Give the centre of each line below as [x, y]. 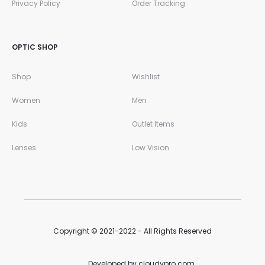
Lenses [24, 148]
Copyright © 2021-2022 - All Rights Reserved [132, 231]
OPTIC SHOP [35, 47]
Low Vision [150, 148]
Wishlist [146, 77]
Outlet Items [153, 124]
